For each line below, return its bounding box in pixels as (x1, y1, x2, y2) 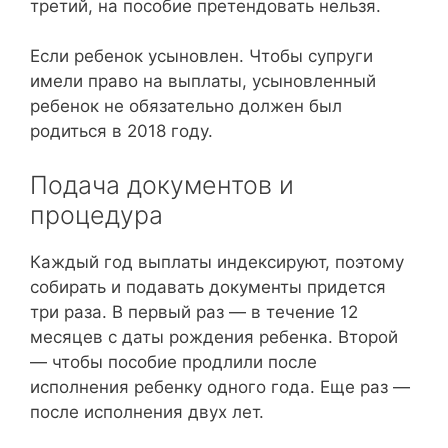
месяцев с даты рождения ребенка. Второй (30, 326, 398, 347)
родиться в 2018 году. (30, 121, 213, 141)
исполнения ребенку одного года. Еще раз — (30, 376, 410, 397)
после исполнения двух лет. (30, 401, 264, 422)
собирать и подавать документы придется (30, 276, 386, 297)
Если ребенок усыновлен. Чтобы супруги (30, 46, 373, 66)
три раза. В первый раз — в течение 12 (30, 301, 358, 322)
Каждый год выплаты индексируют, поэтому (30, 251, 404, 272)
